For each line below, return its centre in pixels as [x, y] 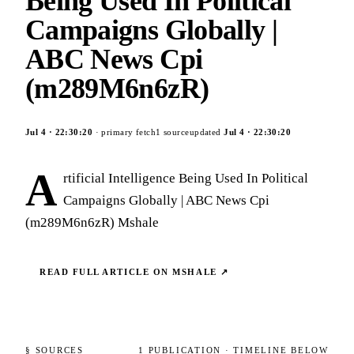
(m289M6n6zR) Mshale [92, 222]
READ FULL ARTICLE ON [106, 272]
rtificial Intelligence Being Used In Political [186, 178]
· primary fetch [124, 132]
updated [207, 132]
